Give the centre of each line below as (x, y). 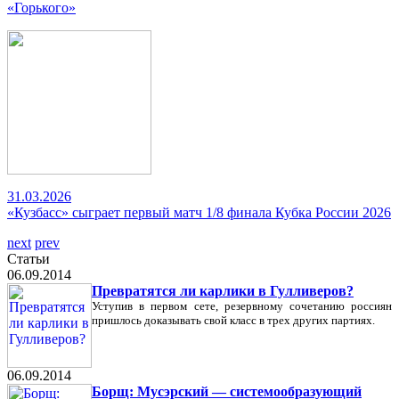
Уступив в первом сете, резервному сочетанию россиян (242, 306)
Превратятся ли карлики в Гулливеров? (223, 291)
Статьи (28, 259)
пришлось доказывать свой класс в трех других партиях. (233, 320)
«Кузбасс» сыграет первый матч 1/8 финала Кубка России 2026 (199, 212)
